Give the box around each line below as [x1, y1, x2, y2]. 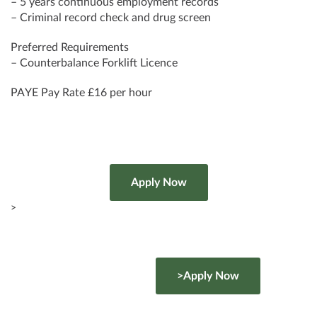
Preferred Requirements [11, 42, 129, 53]
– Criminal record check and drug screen [11, 12, 211, 23]
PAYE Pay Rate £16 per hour [11, 87, 152, 98]
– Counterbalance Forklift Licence [11, 57, 178, 69]
